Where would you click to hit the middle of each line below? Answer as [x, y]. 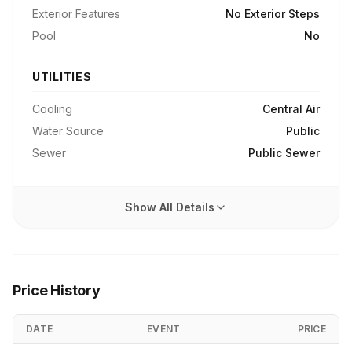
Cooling [52, 109]
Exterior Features [76, 14]
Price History [57, 290]
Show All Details [170, 207]
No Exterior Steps [273, 14]
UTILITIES [62, 77]
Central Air [291, 109]
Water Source [68, 131]
